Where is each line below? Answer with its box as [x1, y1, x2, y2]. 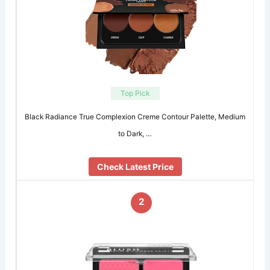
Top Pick [120, 88, 150, 98]
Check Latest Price [96, 162, 174, 172]
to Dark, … [118, 128, 152, 138]
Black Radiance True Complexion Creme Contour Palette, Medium [25, 111, 246, 121]
